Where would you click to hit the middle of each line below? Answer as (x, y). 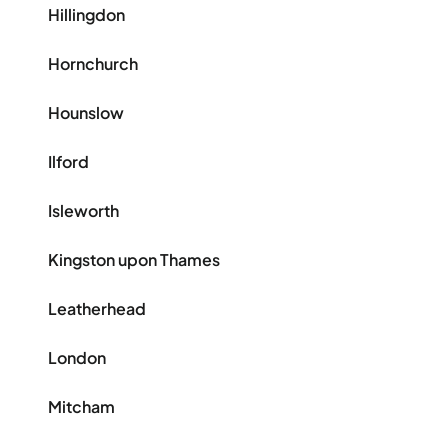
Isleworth (83, 211)
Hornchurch (93, 64)
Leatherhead (97, 309)
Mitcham (81, 407)
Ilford (68, 162)
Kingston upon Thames (134, 260)
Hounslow (86, 113)
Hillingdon (86, 15)
